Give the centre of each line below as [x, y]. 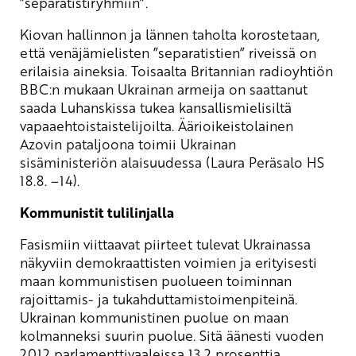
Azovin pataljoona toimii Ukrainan [128, 143]
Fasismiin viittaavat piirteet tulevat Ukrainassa [165, 244]
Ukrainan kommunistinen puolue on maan [154, 317]
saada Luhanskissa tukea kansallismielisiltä [156, 107]
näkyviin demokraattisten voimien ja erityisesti [168, 262]
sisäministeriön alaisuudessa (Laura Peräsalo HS [172, 162]
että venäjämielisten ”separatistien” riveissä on [168, 52]
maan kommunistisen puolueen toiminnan [156, 280]
